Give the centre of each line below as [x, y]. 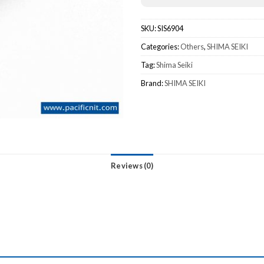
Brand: [153, 83]
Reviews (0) [132, 165]
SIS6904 [170, 29]
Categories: [161, 47]
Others [192, 47]
